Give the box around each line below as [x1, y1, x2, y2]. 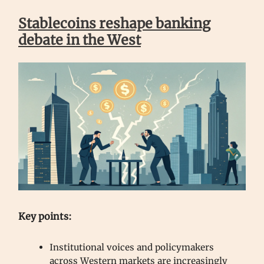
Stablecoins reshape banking [18, 14, 210, 32]
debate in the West [18, 31, 141, 48]
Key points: [18, 210, 72, 223]
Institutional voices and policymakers [49, 242, 214, 253]
